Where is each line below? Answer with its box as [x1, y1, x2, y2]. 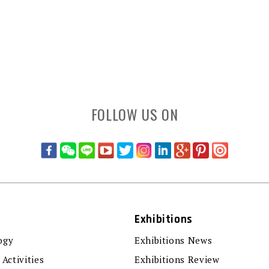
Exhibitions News [134, 234, 213, 246]
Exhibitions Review [134, 253, 220, 265]
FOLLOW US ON [91, 103, 178, 125]
